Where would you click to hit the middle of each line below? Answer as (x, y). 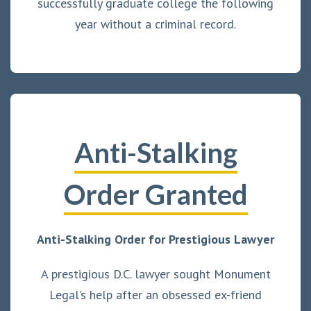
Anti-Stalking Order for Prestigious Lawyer (155, 239)
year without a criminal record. (155, 24)
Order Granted (155, 194)
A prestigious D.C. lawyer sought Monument (155, 274)
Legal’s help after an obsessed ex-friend (155, 294)
